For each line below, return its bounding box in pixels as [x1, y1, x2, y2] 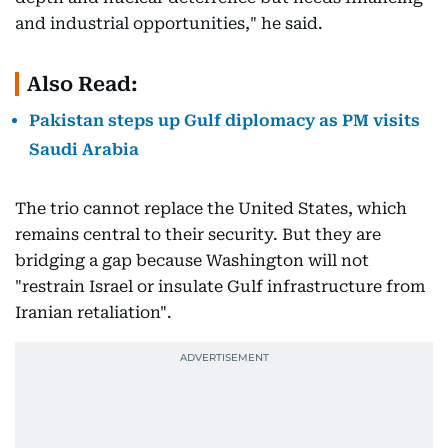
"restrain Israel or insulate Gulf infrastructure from [15, 277, 425, 296]
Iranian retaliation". [15, 303, 172, 322]
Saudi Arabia [29, 140, 139, 159]
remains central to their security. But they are [15, 225, 381, 244]
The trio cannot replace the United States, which [15, 199, 407, 218]
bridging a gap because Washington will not [15, 251, 369, 270]
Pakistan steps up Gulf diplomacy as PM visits [29, 111, 420, 130]
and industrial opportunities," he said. [15, 14, 323, 33]
